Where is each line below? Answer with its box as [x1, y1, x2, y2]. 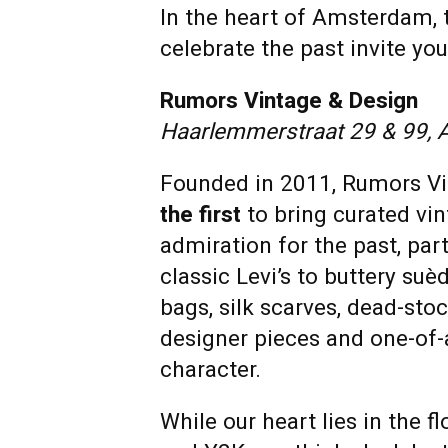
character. [160, 353, 261, 386]
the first [160, 198, 241, 231]
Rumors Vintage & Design [160, 84, 418, 117]
